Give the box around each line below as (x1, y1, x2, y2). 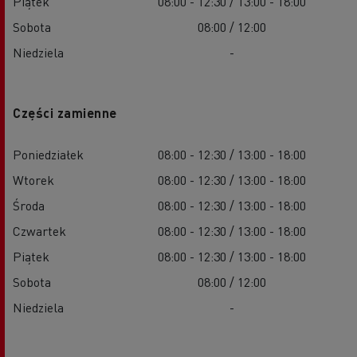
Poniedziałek (13, 145, 84, 163)
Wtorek (13, 171, 54, 188)
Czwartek (13, 222, 66, 239)
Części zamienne (13, 104, 117, 121)
